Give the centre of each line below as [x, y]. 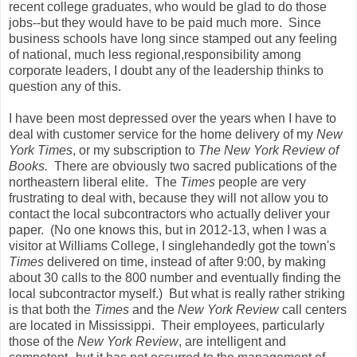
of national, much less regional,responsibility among [155, 54]
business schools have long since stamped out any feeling [173, 38]
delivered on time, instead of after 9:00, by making [186, 261]
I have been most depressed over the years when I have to [173, 118]
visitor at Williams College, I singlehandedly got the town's [172, 245]
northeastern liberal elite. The [94, 182]
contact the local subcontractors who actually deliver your [169, 214]
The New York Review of [269, 150]
